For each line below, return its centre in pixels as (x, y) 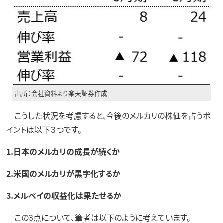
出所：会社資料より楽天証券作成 (61, 93)
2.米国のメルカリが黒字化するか (63, 173)
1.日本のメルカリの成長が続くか (63, 151)
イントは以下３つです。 (44, 129)
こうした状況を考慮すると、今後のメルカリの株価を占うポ (108, 115)
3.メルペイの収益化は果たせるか (64, 195)
